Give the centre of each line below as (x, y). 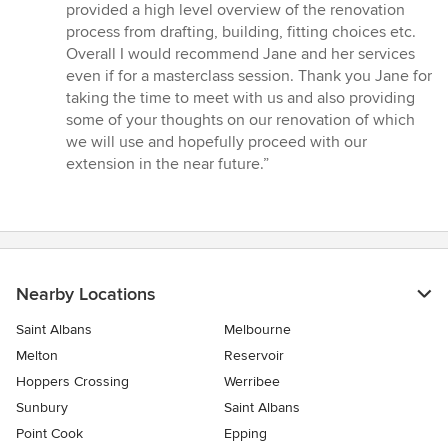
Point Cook (49, 434)
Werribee (252, 382)
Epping (245, 434)
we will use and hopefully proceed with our (216, 142)
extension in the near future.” (167, 164)
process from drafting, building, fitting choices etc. (241, 32)
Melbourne (257, 330)
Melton (37, 356)
